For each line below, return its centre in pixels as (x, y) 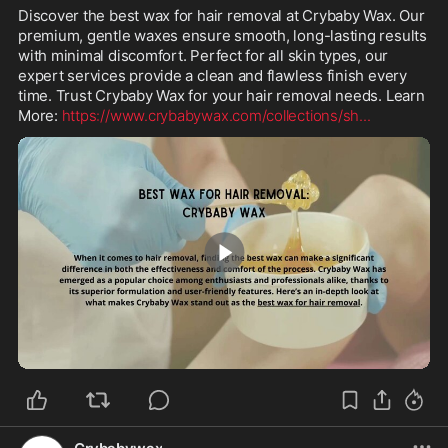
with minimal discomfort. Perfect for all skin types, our (203, 55)
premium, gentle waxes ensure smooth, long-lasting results (222, 35)
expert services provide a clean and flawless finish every (212, 75)
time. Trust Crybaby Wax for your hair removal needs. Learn (221, 95)
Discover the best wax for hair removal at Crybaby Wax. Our (221, 15)
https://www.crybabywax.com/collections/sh (210, 115)
